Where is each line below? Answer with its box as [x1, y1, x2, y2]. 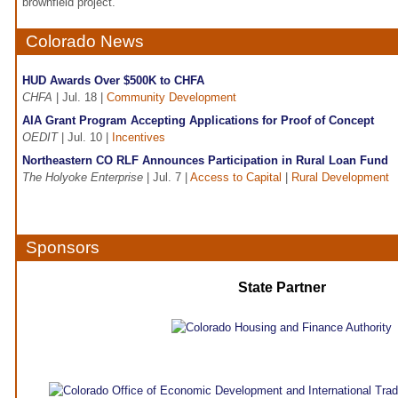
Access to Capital [190, 171, 282, 185]
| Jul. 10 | [58, 131, 112, 145]
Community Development [107, 91, 236, 105]
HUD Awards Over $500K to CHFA [22, 74, 204, 88]
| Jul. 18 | [52, 91, 107, 105]
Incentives [112, 131, 165, 145]
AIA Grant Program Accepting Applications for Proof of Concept [22, 114, 374, 128]
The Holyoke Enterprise [22, 171, 143, 185]
